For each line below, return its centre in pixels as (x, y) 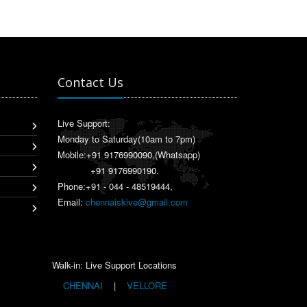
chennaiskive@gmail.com (136, 202)
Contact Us (90, 82)
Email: (71, 202)
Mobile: (72, 155)
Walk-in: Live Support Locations (114, 265)
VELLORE (146, 285)
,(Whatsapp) (176, 155)
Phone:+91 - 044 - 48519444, (115, 186)
